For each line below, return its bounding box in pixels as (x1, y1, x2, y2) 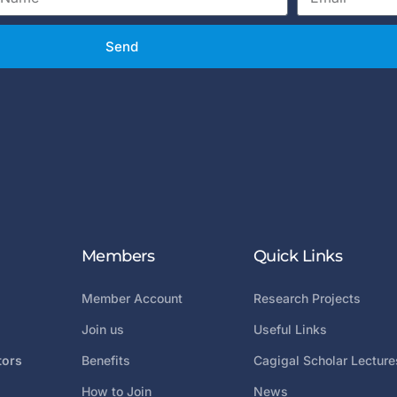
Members (81, 246, 155, 267)
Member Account (81, 291, 183, 307)
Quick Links (253, 246, 343, 267)
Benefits (81, 353, 130, 369)
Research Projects (253, 291, 361, 307)
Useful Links (253, 322, 327, 338)
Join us (81, 322, 124, 338)
